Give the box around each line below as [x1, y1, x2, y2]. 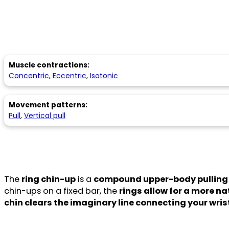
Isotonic [90, 71, 118, 81]
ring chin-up [21, 173, 76, 186]
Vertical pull [24, 110, 65, 121]
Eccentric [53, 71, 86, 81]
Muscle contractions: [9, 60, 89, 70]
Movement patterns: [9, 100, 87, 110]
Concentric [9, 71, 49, 81]
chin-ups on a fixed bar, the [4, 185, 119, 197]
